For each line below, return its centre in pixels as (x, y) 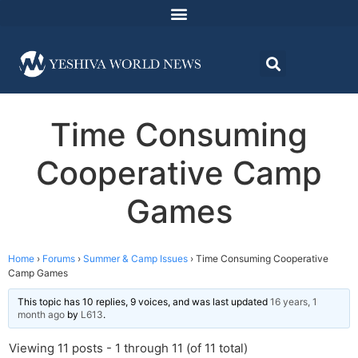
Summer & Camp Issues (135, 259)
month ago (41, 315)
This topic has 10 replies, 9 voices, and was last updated (144, 302)
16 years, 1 (294, 302)
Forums (59, 259)
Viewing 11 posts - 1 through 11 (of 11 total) (128, 348)
